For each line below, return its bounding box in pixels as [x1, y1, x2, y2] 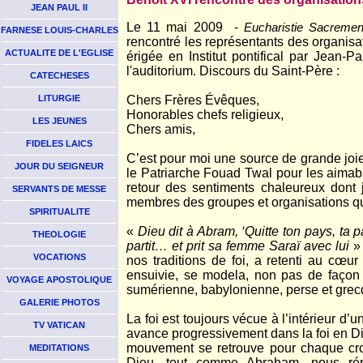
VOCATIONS [32, 252, 86, 262]
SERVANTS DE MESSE [12, 184, 106, 194]
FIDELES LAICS [26, 139, 92, 148]
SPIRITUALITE [28, 207, 90, 216]
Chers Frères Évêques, [126, 93, 259, 107]
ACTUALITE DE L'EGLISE [5, 48, 113, 58]
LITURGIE [38, 93, 80, 103]
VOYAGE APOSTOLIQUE [6, 275, 112, 284]
